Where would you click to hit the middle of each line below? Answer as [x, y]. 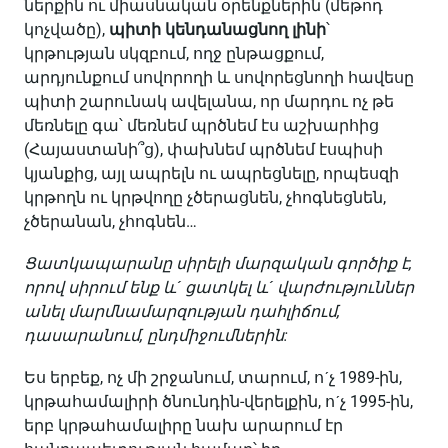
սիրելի [203, 263]
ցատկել [218, 287]
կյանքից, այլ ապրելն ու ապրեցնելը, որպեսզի [211, 173]
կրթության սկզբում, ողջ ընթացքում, [174, 53]
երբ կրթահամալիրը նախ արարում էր [183, 425]
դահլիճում [293, 311]
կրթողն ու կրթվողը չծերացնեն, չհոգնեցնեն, [205, 197]
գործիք [366, 263]
